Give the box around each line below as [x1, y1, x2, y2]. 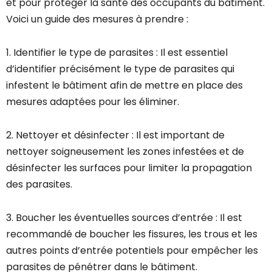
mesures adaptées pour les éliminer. [6, 95, 179, 109]
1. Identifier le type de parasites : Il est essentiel [6, 46, 228, 60]
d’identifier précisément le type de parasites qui [6, 62, 234, 76]
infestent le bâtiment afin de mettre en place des [6, 78, 243, 93]
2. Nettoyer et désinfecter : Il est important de [6, 128, 225, 143]
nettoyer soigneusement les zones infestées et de [6, 144, 244, 159]
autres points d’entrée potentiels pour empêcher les [6, 243, 258, 258]
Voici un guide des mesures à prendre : [6, 12, 188, 27]
